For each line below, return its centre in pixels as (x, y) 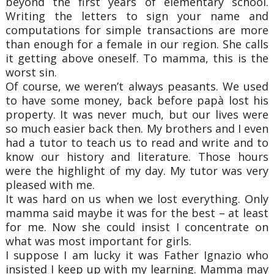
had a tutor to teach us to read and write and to (137, 142)
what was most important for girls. (98, 241)
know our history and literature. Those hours (137, 156)
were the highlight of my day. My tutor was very (137, 170)
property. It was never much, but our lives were (137, 114)
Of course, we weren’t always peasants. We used (137, 86)
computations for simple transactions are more (137, 30)
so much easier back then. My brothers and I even (137, 128)
